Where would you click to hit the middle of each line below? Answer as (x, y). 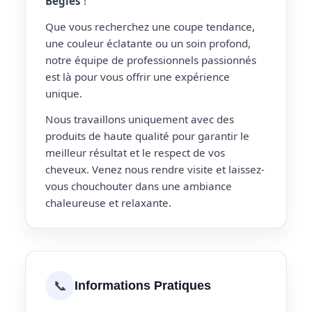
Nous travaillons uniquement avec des (140, 119)
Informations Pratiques (143, 286)
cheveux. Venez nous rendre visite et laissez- (155, 169)
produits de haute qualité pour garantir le (147, 135)
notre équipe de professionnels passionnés (151, 60)
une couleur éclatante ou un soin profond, (148, 43)
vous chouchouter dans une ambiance (139, 186)
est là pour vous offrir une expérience (138, 76)
